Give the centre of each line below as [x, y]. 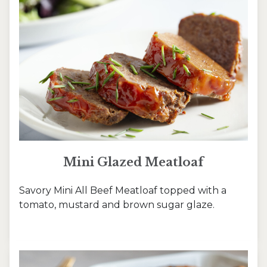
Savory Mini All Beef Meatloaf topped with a [123, 191]
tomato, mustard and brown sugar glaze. [117, 205]
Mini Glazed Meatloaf [133, 162]
